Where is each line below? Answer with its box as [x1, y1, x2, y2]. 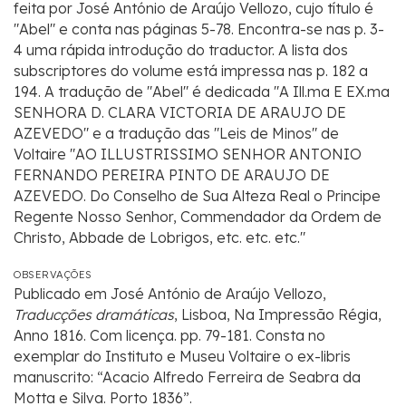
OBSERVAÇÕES [14, 268, 92, 282]
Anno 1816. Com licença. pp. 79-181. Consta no [14, 326, 325, 345]
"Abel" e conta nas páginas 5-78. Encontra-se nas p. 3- [14, 20, 384, 39]
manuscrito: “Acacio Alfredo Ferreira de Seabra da [14, 368, 361, 387]
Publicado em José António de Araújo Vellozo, [14, 285, 326, 304]
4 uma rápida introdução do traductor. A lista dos [14, 41, 348, 60]
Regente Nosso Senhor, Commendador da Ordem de [14, 208, 382, 227]
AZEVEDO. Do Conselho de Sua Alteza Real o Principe [14, 187, 381, 206]
